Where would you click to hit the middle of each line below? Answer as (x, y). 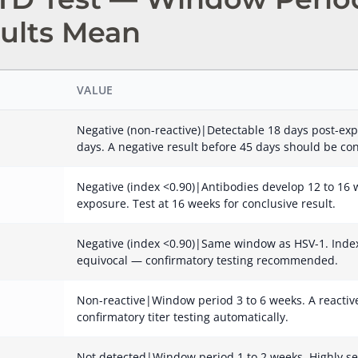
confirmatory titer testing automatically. (183, 317)
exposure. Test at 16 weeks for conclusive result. (206, 203)
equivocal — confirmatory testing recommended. (207, 260)
